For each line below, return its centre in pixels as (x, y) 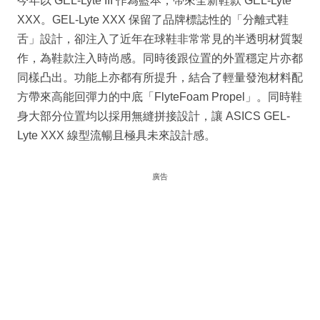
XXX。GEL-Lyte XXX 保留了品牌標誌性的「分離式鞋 (153, 20)
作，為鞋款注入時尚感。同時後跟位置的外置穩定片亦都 (160, 59)
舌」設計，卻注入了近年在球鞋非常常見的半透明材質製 (160, 39)
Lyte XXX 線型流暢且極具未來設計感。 (116, 136)
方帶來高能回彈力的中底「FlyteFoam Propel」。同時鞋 (160, 97)
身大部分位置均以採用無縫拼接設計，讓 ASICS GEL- (154, 116)
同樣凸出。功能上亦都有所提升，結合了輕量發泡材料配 (160, 78)
